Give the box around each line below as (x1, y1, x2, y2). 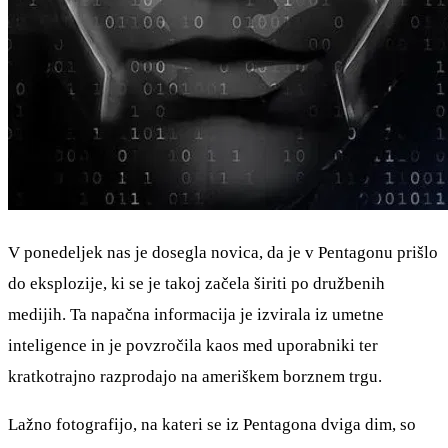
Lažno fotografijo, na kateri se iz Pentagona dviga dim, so (8, 415, 416, 435)
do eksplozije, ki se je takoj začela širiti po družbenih (8, 274, 385, 294)
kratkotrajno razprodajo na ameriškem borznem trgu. (8, 367, 382, 387)
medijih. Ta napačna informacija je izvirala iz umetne (8, 305, 384, 325)
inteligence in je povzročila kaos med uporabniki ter (8, 336, 378, 356)
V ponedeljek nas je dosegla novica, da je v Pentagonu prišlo (8, 243, 438, 263)
